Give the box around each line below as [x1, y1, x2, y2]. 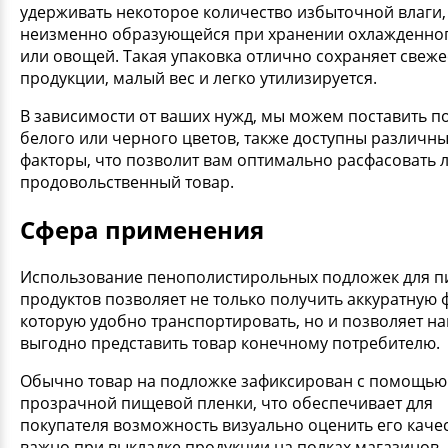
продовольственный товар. [20, 171, 234, 194]
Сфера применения [20, 212, 264, 246]
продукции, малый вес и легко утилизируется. [20, 67, 377, 90]
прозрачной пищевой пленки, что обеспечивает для [20, 391, 433, 414]
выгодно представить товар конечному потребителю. [20, 331, 440, 354]
